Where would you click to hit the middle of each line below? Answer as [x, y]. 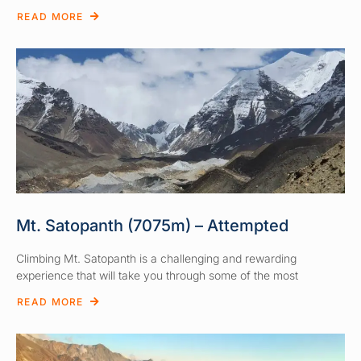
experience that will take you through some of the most [157, 275]
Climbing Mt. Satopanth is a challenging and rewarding [156, 258]
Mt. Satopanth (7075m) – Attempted [152, 225]
